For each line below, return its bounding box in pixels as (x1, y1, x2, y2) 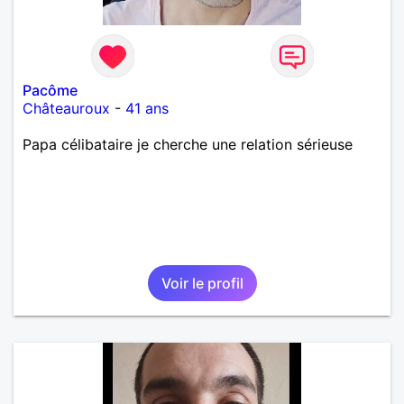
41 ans (125, 98, 169, 117)
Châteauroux (23, 98, 110, 117)
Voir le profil (161, 273, 243, 292)
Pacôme (23, 80, 78, 99)
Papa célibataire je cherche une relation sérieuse (23, 134, 353, 153)
